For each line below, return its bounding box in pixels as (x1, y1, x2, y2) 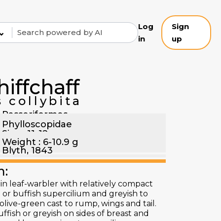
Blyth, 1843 (2, 145, 53, 156)
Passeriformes (2, 109, 68, 120)
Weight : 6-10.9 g (2, 137, 79, 147)
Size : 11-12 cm (2, 128, 66, 139)
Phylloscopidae (2, 119, 73, 130)
